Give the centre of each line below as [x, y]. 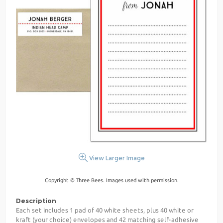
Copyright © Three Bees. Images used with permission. [111, 180]
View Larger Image [116, 158]
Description [36, 200]
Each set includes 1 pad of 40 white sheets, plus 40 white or [105, 210]
